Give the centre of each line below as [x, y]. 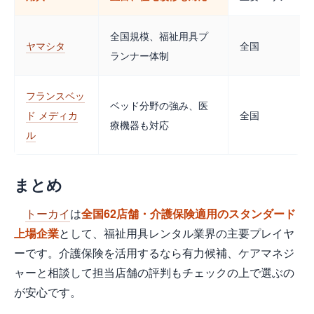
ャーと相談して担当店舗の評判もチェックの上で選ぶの [154, 273]
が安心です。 [48, 292]
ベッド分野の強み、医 [159, 105]
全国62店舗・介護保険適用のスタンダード [189, 214]
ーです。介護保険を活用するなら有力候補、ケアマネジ [154, 253]
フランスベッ [55, 96]
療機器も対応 [139, 125]
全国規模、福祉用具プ [159, 36]
